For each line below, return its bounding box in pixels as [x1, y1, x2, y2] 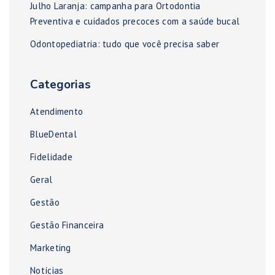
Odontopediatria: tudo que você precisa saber [30, 38, 220, 50]
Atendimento [30, 106, 83, 118]
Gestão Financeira [30, 219, 104, 231]
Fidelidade [30, 151, 72, 163]
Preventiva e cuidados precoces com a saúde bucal [30, 15, 240, 28]
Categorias [30, 77, 91, 93]
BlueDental [30, 128, 77, 141]
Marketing [30, 242, 71, 254]
